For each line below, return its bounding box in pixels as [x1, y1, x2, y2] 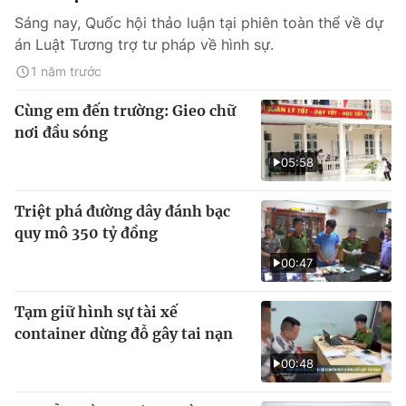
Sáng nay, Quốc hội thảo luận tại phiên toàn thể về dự [14, 14, 383, 32]
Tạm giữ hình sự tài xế [14, 303, 178, 321]
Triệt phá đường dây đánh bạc [14, 202, 230, 220]
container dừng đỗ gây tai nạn [14, 324, 233, 343]
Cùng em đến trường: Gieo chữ [14, 101, 236, 120]
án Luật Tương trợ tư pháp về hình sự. [14, 35, 274, 53]
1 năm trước [31, 63, 101, 79]
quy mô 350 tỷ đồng [14, 224, 158, 242]
